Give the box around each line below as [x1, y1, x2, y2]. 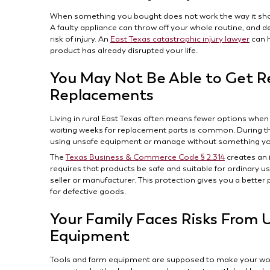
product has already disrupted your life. [49, 45, 198, 55]
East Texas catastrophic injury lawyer [110, 34, 250, 44]
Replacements [49, 85, 154, 104]
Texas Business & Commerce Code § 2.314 [65, 152, 225, 162]
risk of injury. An [49, 34, 110, 44]
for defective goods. [49, 186, 126, 196]
